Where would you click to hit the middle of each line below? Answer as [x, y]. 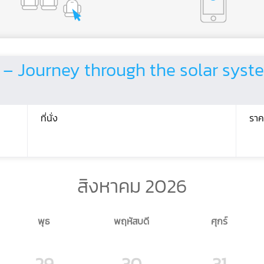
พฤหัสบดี [131, 221]
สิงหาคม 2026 [132, 186]
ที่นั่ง [49, 118]
